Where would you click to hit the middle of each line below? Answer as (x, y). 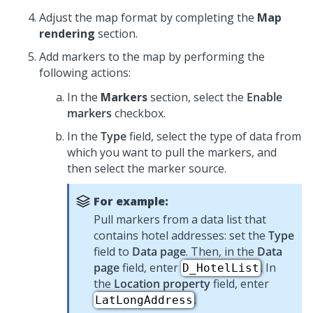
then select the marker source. (147, 168)
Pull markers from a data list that (180, 219)
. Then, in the (221, 252)
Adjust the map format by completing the (148, 17)
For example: (131, 201)
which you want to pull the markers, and (172, 152)
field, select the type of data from (214, 136)
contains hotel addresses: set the (181, 235)
